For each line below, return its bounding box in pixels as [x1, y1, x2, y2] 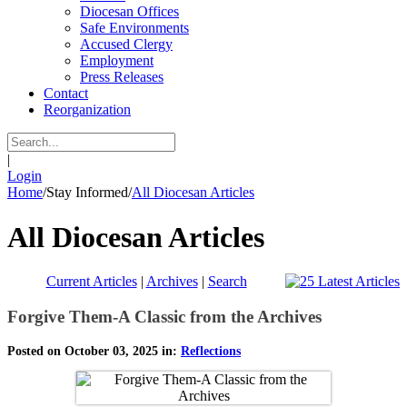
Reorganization [44, 102, 131, 118]
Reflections [181, 343, 241, 358]
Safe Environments [80, 20, 189, 36]
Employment [80, 53, 154, 69]
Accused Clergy [80, 36, 173, 53]
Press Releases [80, 69, 164, 85]
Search [207, 273, 247, 290]
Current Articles [45, 273, 137, 290]
